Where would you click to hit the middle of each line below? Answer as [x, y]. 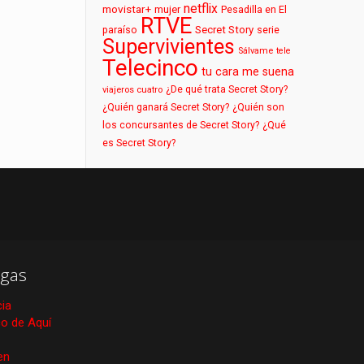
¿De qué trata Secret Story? [227, 89]
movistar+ [127, 9]
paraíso [120, 30]
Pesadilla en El [254, 9]
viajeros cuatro [133, 90]
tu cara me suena [248, 71]
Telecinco [151, 68]
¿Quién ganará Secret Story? [166, 107]
